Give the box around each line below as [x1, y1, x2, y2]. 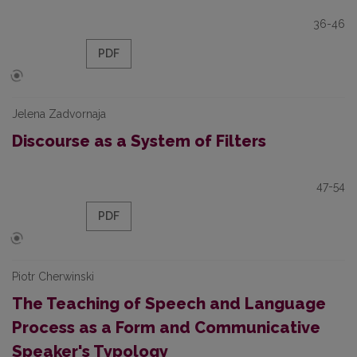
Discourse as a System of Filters [12, 131, 266, 151]
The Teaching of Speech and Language [12, 294, 326, 313]
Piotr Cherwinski [12, 270, 94, 283]
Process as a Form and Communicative [12, 318, 320, 337]
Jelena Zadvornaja [12, 108, 106, 120]
